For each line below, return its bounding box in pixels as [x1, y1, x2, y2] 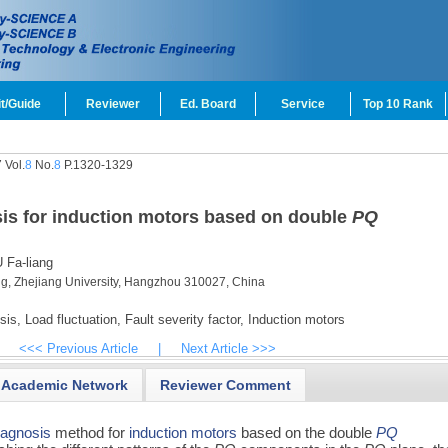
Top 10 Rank [363, 97, 433, 111]
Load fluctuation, [20, 312, 121, 327]
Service [281, 97, 325, 111]
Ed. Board [180, 97, 236, 111]
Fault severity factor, [120, 312, 244, 327]
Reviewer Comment [160, 376, 292, 393]
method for [51, 423, 130, 441]
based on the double [237, 423, 377, 441]
